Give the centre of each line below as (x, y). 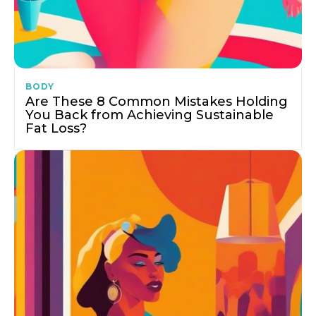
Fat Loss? (56, 128)
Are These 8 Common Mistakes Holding (157, 101)
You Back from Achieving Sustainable (150, 115)
